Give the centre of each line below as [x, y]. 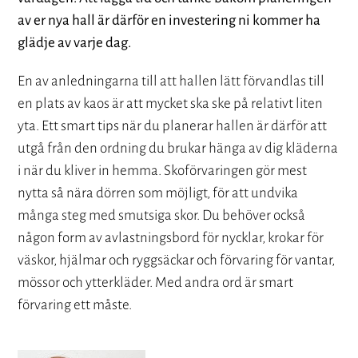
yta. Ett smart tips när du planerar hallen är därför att [173, 126]
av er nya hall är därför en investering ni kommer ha [169, 21]
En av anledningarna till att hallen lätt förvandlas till [171, 82]
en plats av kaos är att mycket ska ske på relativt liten [171, 104]
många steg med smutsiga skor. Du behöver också [162, 216]
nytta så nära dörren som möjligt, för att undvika [158, 193]
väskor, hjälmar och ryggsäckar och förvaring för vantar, [177, 261]
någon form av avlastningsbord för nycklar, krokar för [171, 238]
